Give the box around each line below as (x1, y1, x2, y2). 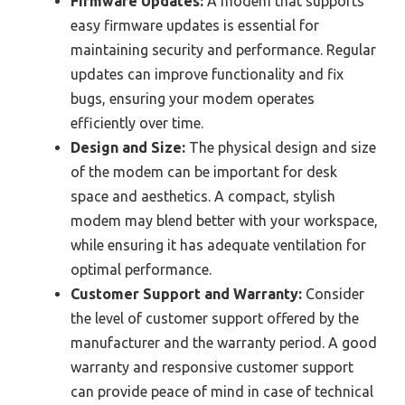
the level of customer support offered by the (71, 309, 359, 326)
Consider (302, 285, 364, 302)
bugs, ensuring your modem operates (71, 89, 315, 107)
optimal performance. (71, 260, 212, 278)
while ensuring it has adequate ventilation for (71, 236, 366, 253)
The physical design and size (185, 138, 376, 155)
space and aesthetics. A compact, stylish (71, 187, 335, 204)
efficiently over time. (71, 114, 203, 131)
